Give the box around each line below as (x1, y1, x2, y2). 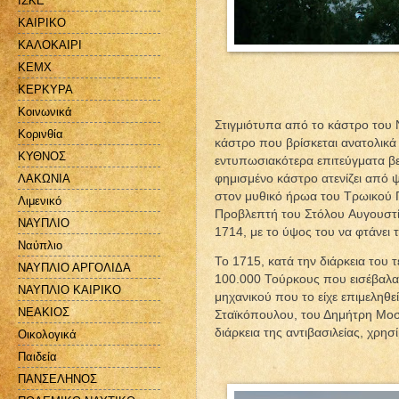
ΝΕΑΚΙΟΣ (18, 305, 69, 319)
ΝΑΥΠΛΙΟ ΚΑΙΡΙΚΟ (18, 282, 121, 297)
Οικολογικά (18, 327, 77, 341)
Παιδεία (18, 349, 57, 363)
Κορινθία (18, 126, 63, 141)
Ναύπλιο (18, 238, 62, 252)
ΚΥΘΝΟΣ (18, 149, 66, 163)
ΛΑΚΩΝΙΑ (18, 171, 70, 185)
